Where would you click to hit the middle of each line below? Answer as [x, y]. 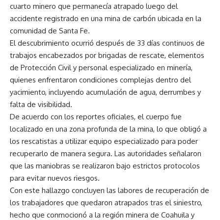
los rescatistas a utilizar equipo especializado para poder [104, 141]
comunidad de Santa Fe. [50, 31]
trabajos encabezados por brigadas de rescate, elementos [107, 55]
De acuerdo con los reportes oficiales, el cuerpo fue [96, 117]
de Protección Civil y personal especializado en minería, [101, 68]
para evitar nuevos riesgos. [55, 178]
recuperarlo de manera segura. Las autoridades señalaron [106, 153]
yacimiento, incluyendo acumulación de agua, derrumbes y [105, 92]
